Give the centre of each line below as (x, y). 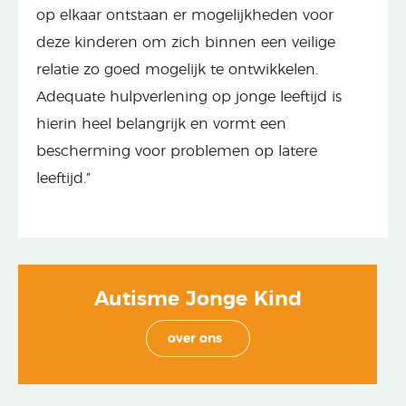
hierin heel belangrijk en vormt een (161, 124)
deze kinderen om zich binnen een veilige (186, 43)
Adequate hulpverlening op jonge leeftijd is (189, 97)
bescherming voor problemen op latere (177, 151)
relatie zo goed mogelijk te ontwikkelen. (177, 70)
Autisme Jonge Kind (198, 299)
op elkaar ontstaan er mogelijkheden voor (185, 15)
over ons (194, 339)
